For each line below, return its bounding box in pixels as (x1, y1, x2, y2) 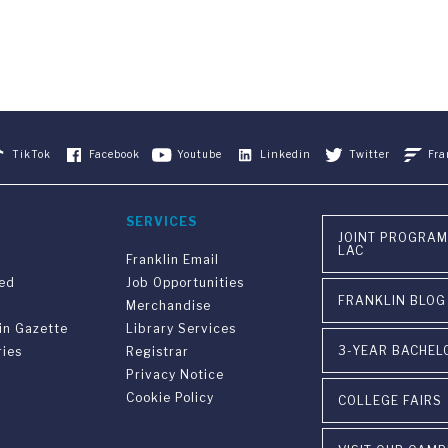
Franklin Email (126, 251, 219, 267)
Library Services (126, 320, 236, 336)
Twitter (349, 148, 391, 160)
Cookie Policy (126, 389, 214, 405)
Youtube (177, 148, 223, 160)
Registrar (126, 343, 189, 359)
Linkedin (260, 148, 312, 160)
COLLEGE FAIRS (338, 392, 442, 408)
